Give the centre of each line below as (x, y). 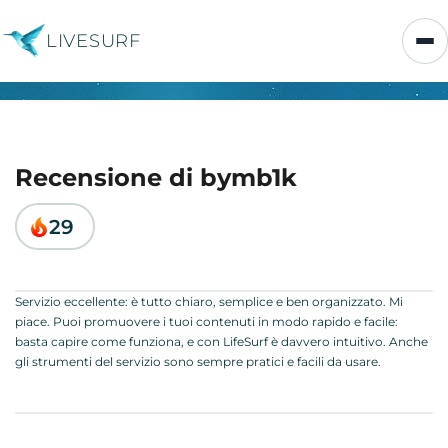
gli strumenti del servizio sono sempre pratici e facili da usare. (198, 361)
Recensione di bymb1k (156, 177)
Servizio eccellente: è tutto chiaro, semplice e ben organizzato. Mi (209, 301)
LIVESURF (93, 40)
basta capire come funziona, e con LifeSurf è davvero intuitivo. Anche (221, 341)
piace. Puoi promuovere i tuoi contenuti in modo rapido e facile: (206, 321)
